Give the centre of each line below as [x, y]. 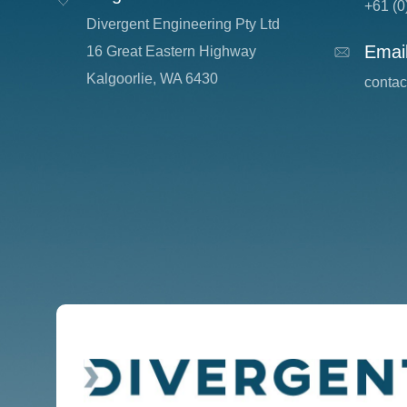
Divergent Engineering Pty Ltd [184, 24]
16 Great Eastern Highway [172, 51]
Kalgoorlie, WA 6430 [153, 78]
